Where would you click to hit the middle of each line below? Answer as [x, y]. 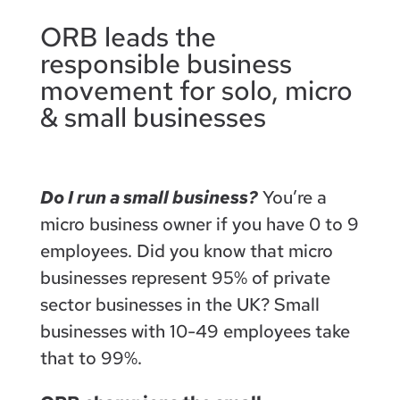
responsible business [166, 63]
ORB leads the [128, 37]
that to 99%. [91, 358]
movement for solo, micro [196, 90]
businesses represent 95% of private [185, 278]
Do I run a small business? [149, 197]
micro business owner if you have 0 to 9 [199, 224]
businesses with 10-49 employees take [195, 331]
